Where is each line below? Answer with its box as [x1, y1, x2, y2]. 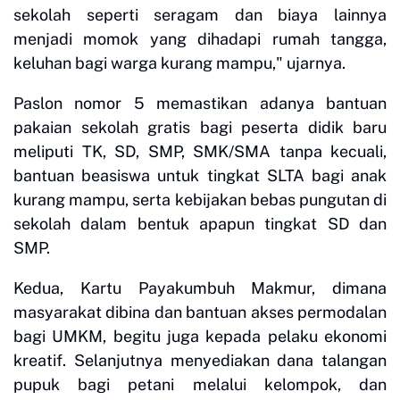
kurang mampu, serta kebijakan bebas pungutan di [13, 189, 387, 209]
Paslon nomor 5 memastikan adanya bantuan [13, 93, 387, 112]
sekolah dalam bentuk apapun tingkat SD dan [13, 213, 387, 233]
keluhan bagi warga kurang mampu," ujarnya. [13, 53, 346, 72]
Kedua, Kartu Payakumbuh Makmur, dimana [13, 278, 387, 297]
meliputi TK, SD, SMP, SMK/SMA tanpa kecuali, [13, 141, 387, 161]
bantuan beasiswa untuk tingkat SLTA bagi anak [13, 165, 387, 185]
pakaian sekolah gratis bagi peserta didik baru [13, 117, 387, 137]
